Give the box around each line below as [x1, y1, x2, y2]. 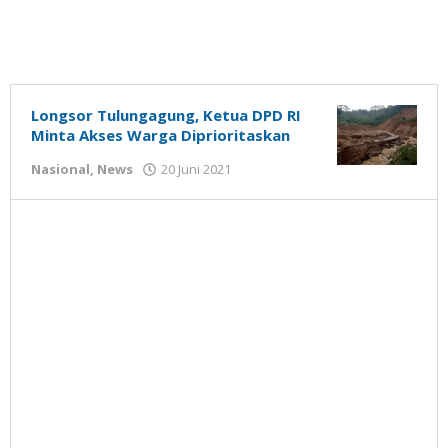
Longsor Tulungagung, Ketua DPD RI [31, 105, 301, 125]
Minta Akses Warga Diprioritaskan [31, 125, 290, 145]
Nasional [31, 160, 90, 178]
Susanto [239, 196, 296, 214]
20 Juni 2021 [161, 160, 231, 178]
